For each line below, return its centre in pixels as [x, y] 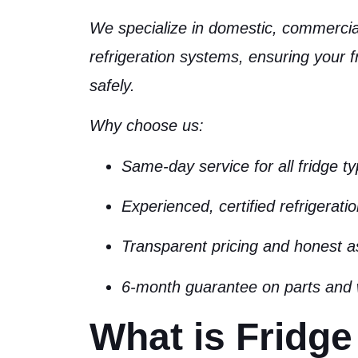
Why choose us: [147, 126]
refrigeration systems [164, 56]
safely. [112, 85]
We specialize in [149, 28]
